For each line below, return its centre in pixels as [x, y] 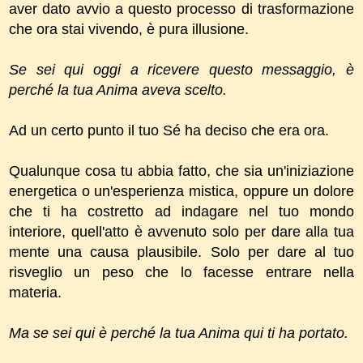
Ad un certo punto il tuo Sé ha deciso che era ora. [169, 130]
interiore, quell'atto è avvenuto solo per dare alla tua [181, 231]
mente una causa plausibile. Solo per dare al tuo [181, 252]
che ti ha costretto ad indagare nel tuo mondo [181, 211]
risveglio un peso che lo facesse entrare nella [181, 272]
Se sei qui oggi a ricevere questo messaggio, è [181, 69]
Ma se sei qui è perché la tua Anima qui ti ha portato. [179, 333]
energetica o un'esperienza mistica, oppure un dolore [181, 191]
